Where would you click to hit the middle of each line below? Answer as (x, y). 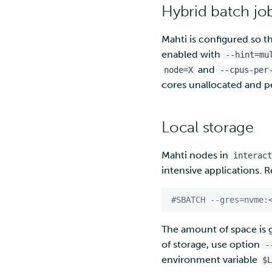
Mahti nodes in (196, 155)
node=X (178, 70)
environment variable (211, 260)
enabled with (192, 54)
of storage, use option (212, 244)
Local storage (208, 127)
